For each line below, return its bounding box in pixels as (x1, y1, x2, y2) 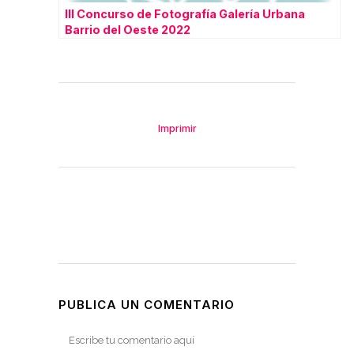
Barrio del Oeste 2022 (65, 23, 190, 36)
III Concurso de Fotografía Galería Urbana (65, 7, 305, 21)
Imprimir (157, 122, 197, 134)
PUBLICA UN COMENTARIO (58, 297, 235, 312)
